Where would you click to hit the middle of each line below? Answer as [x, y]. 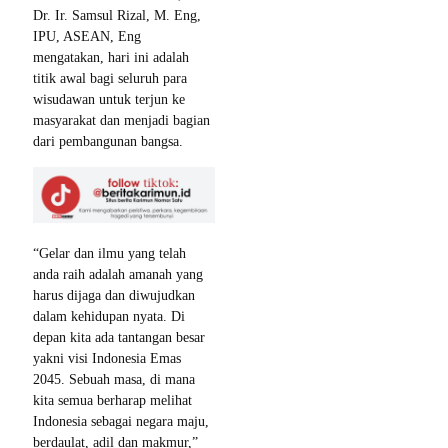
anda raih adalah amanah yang [118, 274]
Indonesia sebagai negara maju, [121, 421]
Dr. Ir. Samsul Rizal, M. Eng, [117, 16]
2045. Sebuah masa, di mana [114, 379]
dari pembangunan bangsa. [108, 142]
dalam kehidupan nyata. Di [109, 316]
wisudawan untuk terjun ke [109, 100]
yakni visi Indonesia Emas [107, 358]
